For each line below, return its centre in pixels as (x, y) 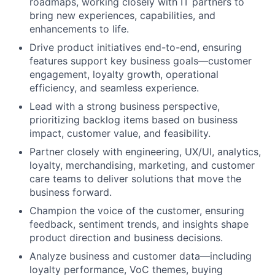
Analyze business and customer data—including (141, 256)
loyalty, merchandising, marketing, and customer (142, 165)
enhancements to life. (79, 29)
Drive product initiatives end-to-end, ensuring (136, 48)
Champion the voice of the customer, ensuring (137, 211)
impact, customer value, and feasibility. (120, 134)
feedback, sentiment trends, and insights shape (139, 224)
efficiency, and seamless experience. (114, 88)
